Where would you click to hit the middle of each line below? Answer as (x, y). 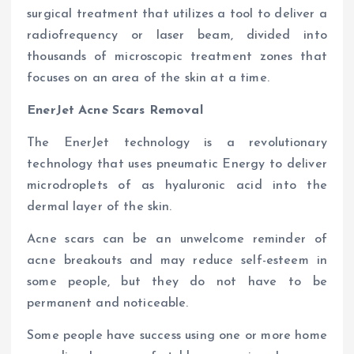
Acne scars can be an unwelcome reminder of (177, 240)
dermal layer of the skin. (100, 207)
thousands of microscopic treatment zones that (177, 56)
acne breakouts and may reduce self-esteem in (177, 261)
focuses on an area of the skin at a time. (148, 78)
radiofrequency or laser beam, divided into (177, 35)
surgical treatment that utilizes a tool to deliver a (177, 14)
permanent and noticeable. (108, 304)
